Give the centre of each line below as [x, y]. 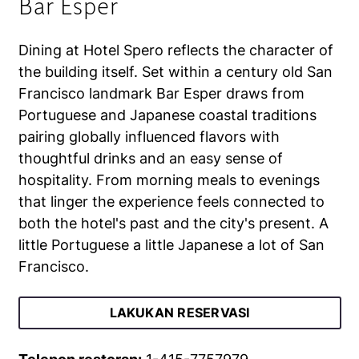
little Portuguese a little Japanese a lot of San [171, 245]
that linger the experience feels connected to [171, 202]
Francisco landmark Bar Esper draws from [161, 93]
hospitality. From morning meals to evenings [169, 180]
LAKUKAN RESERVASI [179, 313]
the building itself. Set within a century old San [175, 72]
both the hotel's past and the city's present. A [173, 223]
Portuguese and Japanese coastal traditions [167, 115]
